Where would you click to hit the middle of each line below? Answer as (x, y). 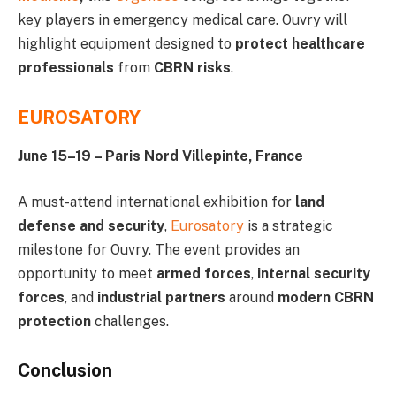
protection (54, 321)
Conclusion (65, 371)
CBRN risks (190, 68)
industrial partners (163, 297)
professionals (66, 68)
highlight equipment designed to (126, 44)
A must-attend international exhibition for (156, 202)
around (253, 297)
